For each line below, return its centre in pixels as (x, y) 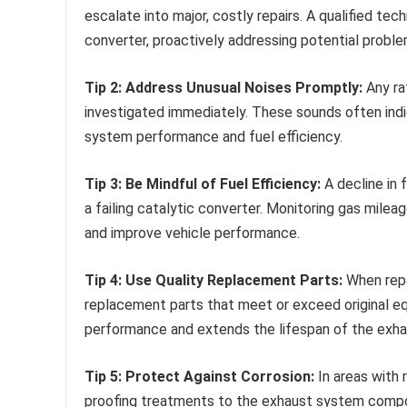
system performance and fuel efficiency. (213, 137)
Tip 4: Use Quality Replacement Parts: (213, 281)
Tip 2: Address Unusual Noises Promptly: (223, 88)
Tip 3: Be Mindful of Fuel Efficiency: (203, 184)
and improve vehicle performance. (192, 233)
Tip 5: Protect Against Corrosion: (199, 377)
